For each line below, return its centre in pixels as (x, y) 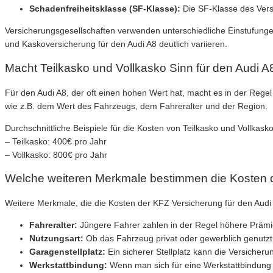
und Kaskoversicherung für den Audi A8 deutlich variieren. (116, 44)
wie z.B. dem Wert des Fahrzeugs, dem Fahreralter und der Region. (136, 106)
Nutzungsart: (56, 239)
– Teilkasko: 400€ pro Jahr (56, 141)
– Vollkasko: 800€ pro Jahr (56, 154)
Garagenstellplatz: (67, 252)
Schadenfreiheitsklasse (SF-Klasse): (105, 9)
